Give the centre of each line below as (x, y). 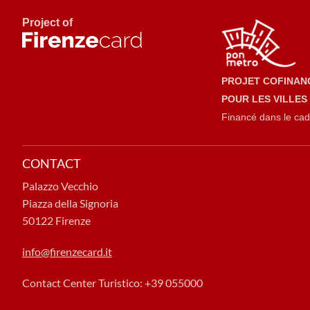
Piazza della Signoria (70, 203)
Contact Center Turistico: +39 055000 (112, 283)
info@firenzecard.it (67, 252)
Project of (47, 22)
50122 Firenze (56, 221)
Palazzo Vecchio (60, 186)
